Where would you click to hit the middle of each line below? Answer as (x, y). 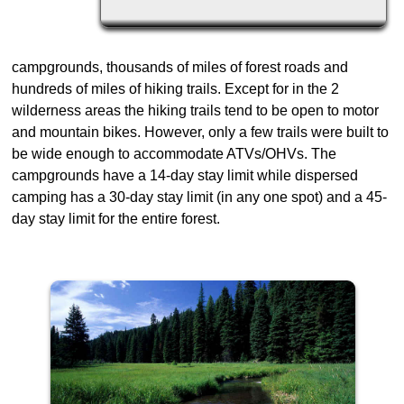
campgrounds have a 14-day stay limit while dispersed (185, 176)
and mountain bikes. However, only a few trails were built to (200, 133)
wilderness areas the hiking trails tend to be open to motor (195, 111)
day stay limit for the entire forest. (116, 219)
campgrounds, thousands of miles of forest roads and (180, 68)
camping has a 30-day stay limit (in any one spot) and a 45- (199, 197)
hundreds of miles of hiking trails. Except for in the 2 (175, 89)
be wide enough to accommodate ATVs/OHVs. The (174, 154)
